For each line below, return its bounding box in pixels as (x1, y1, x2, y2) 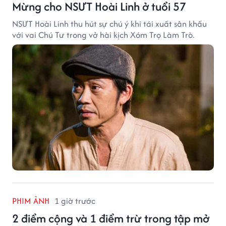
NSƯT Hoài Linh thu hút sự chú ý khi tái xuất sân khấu (12, 18, 207, 30)
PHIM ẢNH (12, 195, 49, 207)
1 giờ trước (54, 195, 95, 207)
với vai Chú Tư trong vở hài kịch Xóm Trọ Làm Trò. (12, 29, 194, 41)
